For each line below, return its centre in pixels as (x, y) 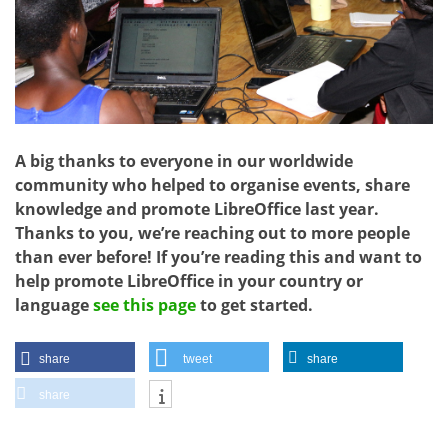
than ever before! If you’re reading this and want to (218, 257)
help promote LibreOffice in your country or (189, 281)
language (54, 305)
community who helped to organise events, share (212, 185)
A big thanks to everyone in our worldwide (184, 161)
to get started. (254, 305)
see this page (144, 305)
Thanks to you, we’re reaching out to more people (212, 233)
